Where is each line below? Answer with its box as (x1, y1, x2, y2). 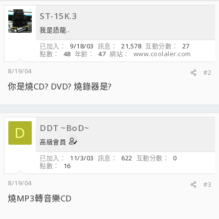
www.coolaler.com (133, 49, 191, 58)
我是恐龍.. (40, 25, 69, 34)
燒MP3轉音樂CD (8, 193, 72, 204)
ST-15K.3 (40, 10, 77, 22)
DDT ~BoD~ (40, 122, 89, 133)
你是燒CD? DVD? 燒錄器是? (8, 81, 112, 92)
